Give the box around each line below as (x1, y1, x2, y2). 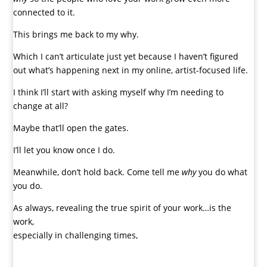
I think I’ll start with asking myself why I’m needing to (13, 86, 224, 98)
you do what (196, 166, 248, 178)
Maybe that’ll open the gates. (13, 122, 129, 134)
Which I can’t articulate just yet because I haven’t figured (13, 51, 239, 63)
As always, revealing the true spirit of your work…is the (13, 202, 232, 214)
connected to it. (13, 7, 76, 18)
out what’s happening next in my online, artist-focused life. (13, 64, 249, 76)
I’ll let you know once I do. (13, 144, 116, 156)
